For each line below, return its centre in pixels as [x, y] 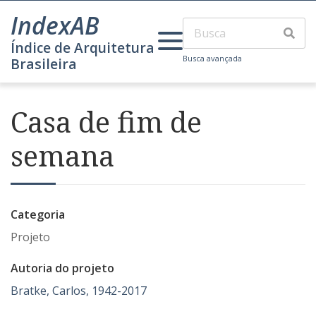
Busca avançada [212, 58]
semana [62, 156]
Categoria [38, 214]
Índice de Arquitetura [83, 48]
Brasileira [44, 64]
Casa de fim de [106, 122]
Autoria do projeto [62, 268]
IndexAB [55, 25]
